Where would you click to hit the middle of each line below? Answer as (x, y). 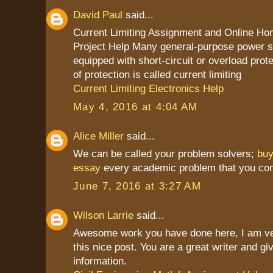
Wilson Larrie (103, 215)
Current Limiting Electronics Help (148, 89)
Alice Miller (98, 136)
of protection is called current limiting (157, 75)
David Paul (98, 14)
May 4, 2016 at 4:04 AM (136, 106)
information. (100, 261)
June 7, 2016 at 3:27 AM (137, 186)
